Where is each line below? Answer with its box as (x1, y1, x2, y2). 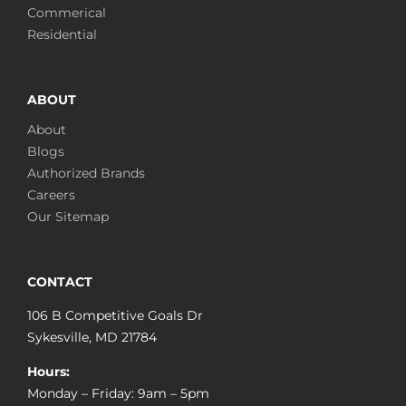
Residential (27, 26, 97, 43)
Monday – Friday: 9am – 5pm (27, 385, 209, 402)
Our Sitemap (27, 208, 109, 226)
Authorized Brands (27, 165, 145, 182)
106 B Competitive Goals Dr (27, 307, 203, 324)
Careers (27, 187, 75, 204)
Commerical (27, 5, 106, 22)
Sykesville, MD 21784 (27, 329, 157, 346)
